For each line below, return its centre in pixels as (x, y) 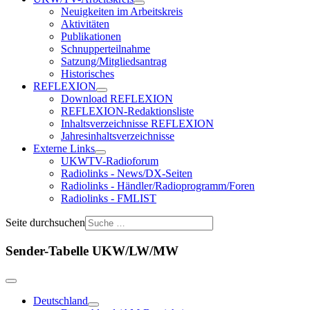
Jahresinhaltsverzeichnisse (118, 136)
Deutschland (61, 301)
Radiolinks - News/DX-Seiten (127, 173)
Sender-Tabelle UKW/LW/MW (92, 250)
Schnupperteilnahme (106, 49)
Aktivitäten (85, 24)
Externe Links (64, 148)
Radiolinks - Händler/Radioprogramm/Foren (158, 186)
